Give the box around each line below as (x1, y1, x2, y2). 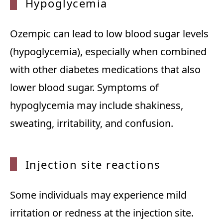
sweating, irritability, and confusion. (10, 116, 173, 130)
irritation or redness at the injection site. (10, 206, 194, 220)
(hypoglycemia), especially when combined (10, 45, 207, 59)
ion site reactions (58, 157, 161, 172)
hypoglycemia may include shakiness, (10, 99, 183, 112)
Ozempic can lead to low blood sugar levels (10, 27, 209, 41)
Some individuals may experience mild (10, 188, 187, 202)
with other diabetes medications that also (10, 63, 201, 77)
